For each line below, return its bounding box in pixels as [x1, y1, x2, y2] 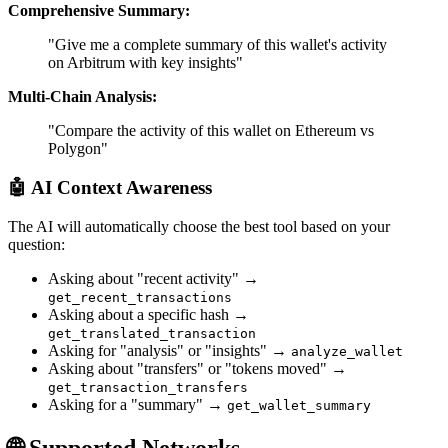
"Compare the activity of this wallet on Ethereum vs [48, 122, 374, 140]
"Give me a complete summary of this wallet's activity [48, 36, 387, 54]
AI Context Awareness [31, 177, 212, 198]
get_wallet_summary [227, 397, 371, 413]
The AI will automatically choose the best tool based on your [8, 217, 390, 235]
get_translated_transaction [48, 325, 256, 341]
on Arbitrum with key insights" [48, 54, 243, 72]
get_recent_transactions [48, 289, 232, 305]
